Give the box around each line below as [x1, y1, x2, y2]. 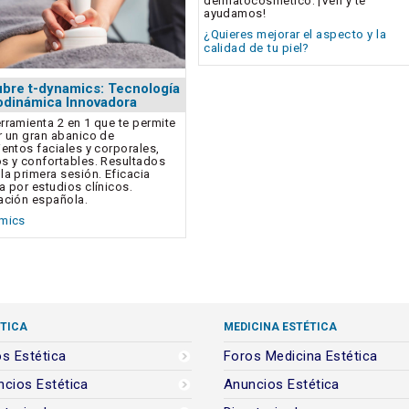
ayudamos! [204, 6, 267, 21]
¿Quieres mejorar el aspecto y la [204, 27, 386, 42]
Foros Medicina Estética [224, 347, 378, 364]
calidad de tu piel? [204, 41, 309, 56]
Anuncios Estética [224, 375, 340, 393]
